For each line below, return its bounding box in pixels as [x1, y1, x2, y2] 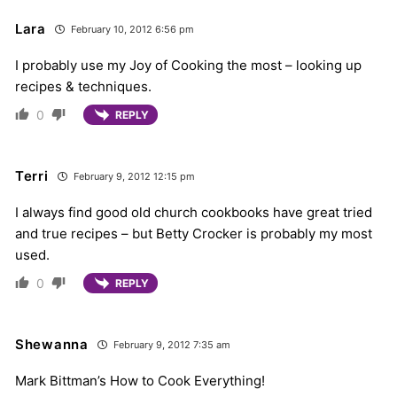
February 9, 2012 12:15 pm [70, 169, 195, 183]
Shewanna [15, 336, 89, 354]
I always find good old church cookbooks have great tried [15, 203, 372, 221]
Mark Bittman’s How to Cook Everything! [15, 372, 265, 390]
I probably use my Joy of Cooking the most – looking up [15, 56, 362, 74]
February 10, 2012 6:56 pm [67, 22, 194, 35]
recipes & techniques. [15, 77, 152, 95]
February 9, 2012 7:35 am [110, 339, 230, 352]
